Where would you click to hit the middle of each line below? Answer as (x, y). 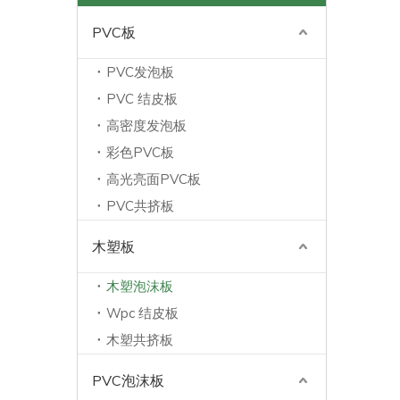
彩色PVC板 (140, 152)
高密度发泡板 (146, 125)
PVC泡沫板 (128, 380)
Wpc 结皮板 (142, 313)
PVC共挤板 (140, 206)
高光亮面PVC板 (154, 179)
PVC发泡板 (140, 72)
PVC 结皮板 (142, 99)
